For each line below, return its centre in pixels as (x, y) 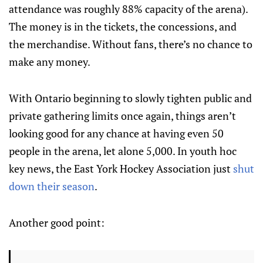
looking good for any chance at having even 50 (116, 133)
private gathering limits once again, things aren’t (122, 116)
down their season (52, 186)
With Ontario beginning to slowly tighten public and (130, 98)
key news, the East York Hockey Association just (121, 168)
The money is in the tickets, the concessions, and (123, 26)
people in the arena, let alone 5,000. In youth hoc (123, 151)
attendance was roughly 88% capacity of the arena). (128, 9)
